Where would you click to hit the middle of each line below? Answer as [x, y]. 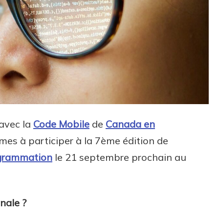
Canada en [130, 124]
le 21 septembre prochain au [119, 157]
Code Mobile [61, 124]
